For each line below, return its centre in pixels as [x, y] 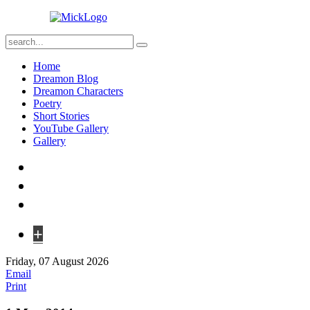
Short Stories [61, 116]
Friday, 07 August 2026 [57, 261]
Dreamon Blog [66, 79]
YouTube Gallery [71, 128]
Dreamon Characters [78, 91]
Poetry [47, 103]
